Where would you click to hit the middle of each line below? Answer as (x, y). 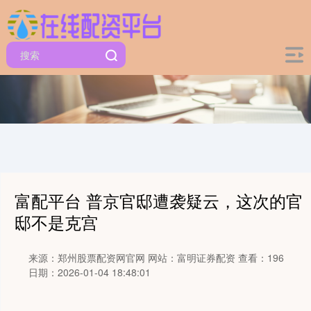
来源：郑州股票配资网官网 (88, 258)
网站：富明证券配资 (192, 258)
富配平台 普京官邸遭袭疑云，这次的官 (159, 201)
